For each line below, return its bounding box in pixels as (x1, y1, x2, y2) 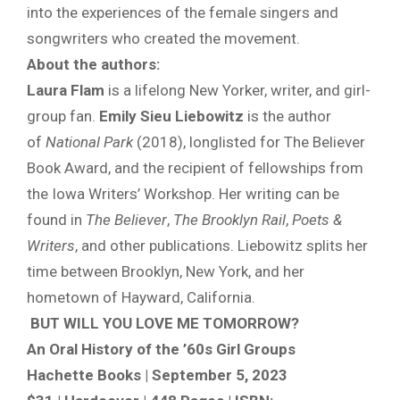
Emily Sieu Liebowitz (99, 106, 247, 125)
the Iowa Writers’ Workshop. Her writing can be (27, 184, 339, 203)
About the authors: (27, 54, 160, 73)
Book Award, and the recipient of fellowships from (27, 158, 363, 177)
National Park (46, 132, 133, 151)
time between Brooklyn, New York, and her (27, 262, 304, 280)
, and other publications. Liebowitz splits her (75, 236, 368, 254)
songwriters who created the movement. (27, 29, 300, 47)
